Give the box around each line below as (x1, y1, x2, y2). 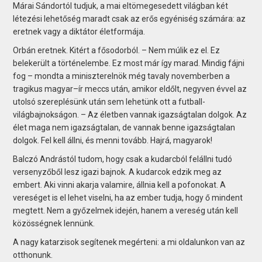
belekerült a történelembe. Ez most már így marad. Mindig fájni (13, 58, 245, 68)
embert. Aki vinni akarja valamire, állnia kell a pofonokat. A (13, 180, 226, 189)
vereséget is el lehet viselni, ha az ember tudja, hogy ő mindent (13, 192, 243, 202)
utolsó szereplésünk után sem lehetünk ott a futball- (13, 96, 206, 106)
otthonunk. (13, 250, 53, 260)
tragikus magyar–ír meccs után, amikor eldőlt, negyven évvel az (13, 84, 247, 94)
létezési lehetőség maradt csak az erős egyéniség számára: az (13, 13, 246, 23)
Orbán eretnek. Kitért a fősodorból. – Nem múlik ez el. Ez (13, 45, 220, 55)
